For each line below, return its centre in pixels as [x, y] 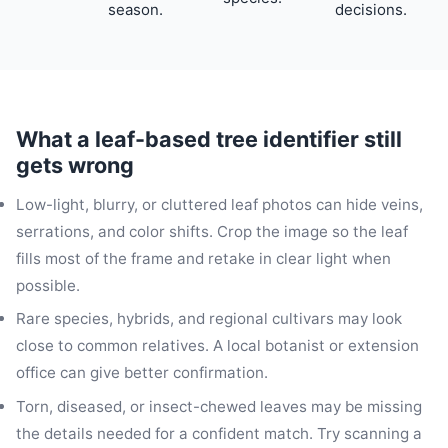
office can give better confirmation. [142, 373]
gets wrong [75, 165]
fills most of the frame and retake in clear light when [203, 259]
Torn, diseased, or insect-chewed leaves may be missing [219, 406]
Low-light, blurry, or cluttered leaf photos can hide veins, [219, 205]
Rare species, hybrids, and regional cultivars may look [209, 319]
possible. [48, 286]
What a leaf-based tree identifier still [209, 139]
